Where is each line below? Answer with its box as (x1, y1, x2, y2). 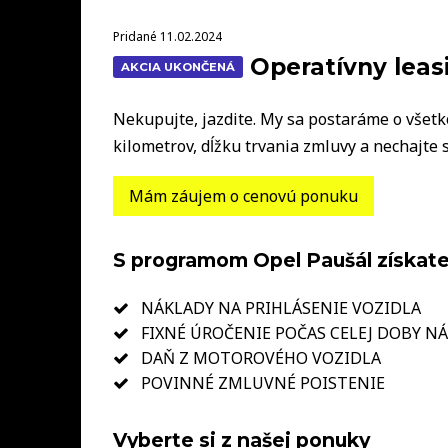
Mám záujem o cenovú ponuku (128, 184, 358, 207)
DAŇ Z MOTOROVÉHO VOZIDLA (136, 346, 381, 369)
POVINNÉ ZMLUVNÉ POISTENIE (136, 371, 385, 394)
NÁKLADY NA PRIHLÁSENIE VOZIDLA (136, 296, 421, 319)
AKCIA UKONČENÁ (120, 59, 235, 74)
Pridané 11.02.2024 (112, 27, 222, 45)
